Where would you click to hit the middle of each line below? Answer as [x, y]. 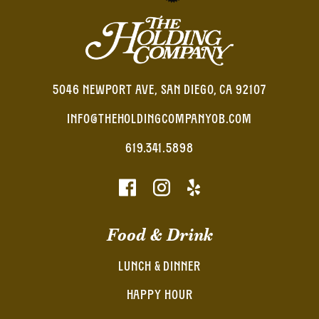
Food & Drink [159, 235]
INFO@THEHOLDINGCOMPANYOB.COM [159, 120]
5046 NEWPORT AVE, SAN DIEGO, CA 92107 [159, 90]
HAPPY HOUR [159, 296]
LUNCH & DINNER [159, 267]
